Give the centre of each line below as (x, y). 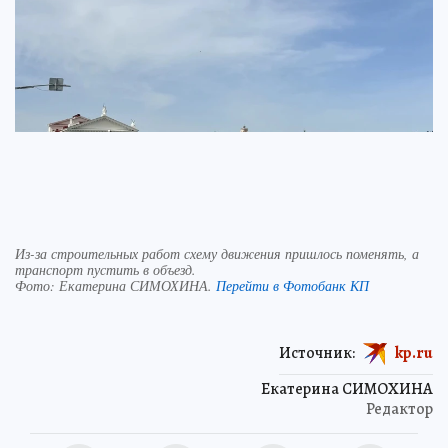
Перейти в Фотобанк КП (292, 285)
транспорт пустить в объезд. (105, 269)
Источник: (317, 352)
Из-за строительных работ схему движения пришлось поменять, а (217, 253)
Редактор (399, 408)
